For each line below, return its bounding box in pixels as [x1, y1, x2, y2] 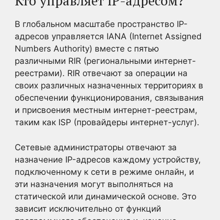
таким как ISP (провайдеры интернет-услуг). [15, 117, 199, 127]
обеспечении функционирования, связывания [15, 93, 204, 103]
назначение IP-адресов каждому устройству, [15, 154, 201, 165]
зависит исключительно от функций [15, 203, 161, 214]
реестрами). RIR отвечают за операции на [15, 68, 188, 78]
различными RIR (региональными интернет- [15, 56, 196, 66]
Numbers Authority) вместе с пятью [15, 44, 159, 54]
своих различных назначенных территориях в [15, 81, 203, 90]
